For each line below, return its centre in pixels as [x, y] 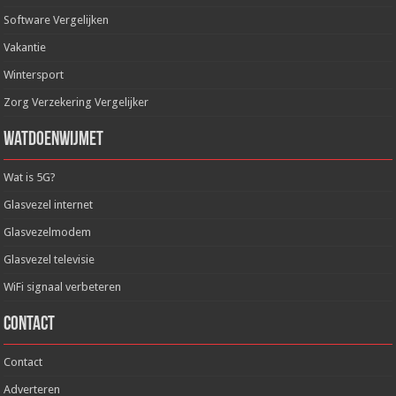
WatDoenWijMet [54, 140]
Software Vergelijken [57, 19]
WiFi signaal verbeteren [63, 286]
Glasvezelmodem [48, 232]
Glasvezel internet [49, 204]
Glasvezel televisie [49, 259]
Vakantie [25, 47]
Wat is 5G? [30, 177]
